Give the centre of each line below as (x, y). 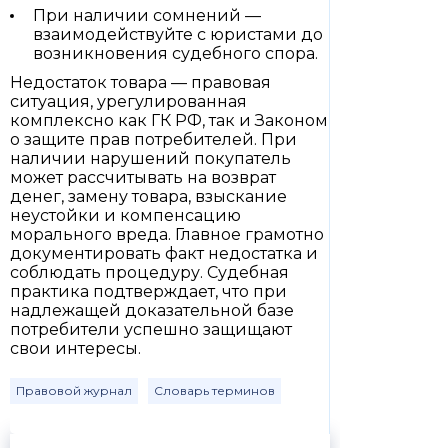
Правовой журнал (74, 390)
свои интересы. (75, 348)
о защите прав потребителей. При (153, 139)
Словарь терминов (214, 390)
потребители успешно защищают (151, 329)
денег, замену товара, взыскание (148, 196)
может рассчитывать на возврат (143, 177)
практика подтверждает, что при (148, 291)
